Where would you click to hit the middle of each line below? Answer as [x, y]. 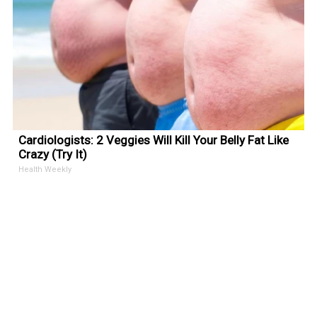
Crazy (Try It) [53, 154]
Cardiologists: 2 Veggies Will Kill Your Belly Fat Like [154, 140]
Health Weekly [45, 169]
